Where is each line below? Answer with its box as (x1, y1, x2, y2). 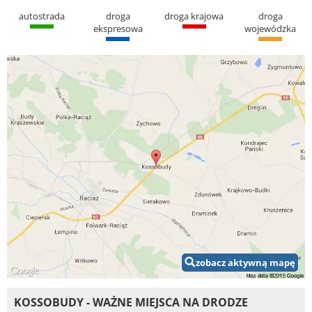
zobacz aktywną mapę (196, 256, 295, 269)
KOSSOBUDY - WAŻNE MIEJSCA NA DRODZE (14, 295, 248, 311)
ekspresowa (93, 22, 143, 35)
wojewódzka (244, 22, 297, 35)
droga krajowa (164, 9, 224, 22)
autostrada (18, 9, 65, 22)
